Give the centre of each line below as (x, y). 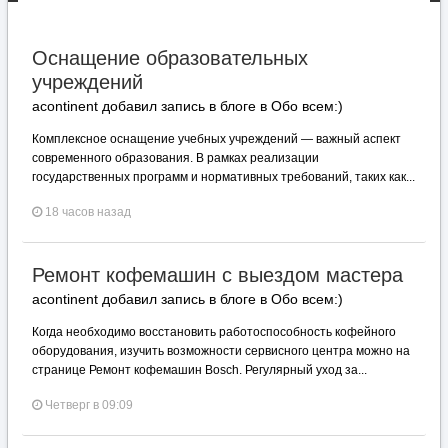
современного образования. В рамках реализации (175, 158)
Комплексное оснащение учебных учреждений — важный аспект (216, 139)
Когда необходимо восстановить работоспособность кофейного (214, 332)
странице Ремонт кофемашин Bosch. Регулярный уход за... (199, 370)
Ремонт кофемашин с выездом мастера (217, 275)
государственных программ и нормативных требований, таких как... (223, 177)
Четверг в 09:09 (89, 405)
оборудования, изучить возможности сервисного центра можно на (221, 351)
